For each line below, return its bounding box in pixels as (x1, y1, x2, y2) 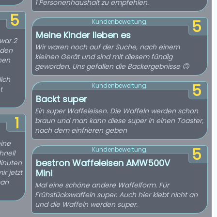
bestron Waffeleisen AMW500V (36, 157, 170, 169)
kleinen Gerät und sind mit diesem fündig (35, 52, 172, 62)
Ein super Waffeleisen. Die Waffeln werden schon (35, 106, 198, 116)
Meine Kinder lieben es (36, 29, 131, 41)
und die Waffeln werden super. (35, 200, 138, 209)
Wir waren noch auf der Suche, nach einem (35, 42, 180, 52)
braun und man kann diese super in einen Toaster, (35, 116, 203, 125)
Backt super (36, 93, 87, 105)
